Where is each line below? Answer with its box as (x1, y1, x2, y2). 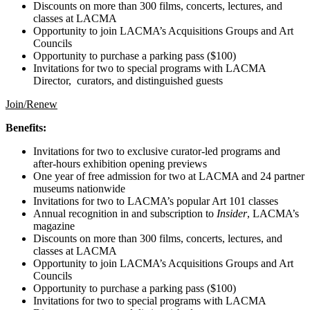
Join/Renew (6, 98, 57, 110)
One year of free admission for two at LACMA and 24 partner (33, 170, 304, 182)
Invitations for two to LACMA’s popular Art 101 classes (33, 194, 278, 207)
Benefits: (6, 121, 46, 134)
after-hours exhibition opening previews (33, 157, 210, 170)
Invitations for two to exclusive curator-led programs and (33, 145, 280, 157)
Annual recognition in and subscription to (33, 207, 217, 219)
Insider (217, 207, 247, 219)
